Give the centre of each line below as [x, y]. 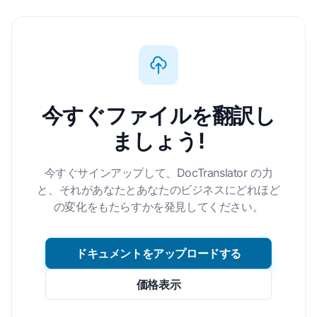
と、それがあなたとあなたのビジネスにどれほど [158, 190]
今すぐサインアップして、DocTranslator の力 [158, 173]
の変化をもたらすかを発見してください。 [158, 207]
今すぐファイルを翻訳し [158, 115]
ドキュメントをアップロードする [158, 253]
